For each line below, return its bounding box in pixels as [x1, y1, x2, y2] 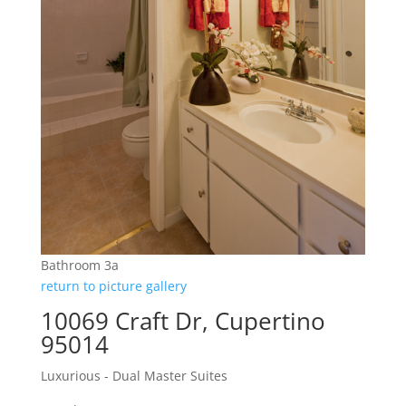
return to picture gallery [40, 276, 187, 295]
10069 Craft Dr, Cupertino [40, 304, 325, 337]
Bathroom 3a [40, 256, 119, 274]
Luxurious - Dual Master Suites [40, 366, 227, 384]
